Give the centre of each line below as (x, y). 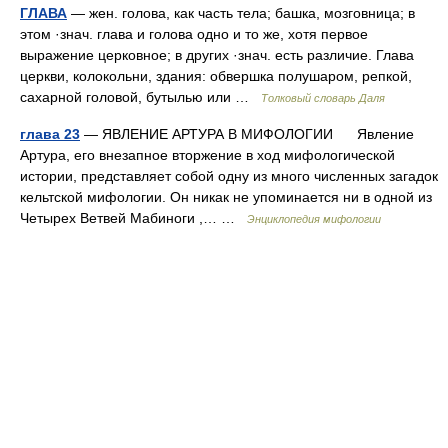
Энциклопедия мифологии (314, 219)
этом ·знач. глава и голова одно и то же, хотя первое (194, 34)
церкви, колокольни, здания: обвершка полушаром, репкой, (216, 76)
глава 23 (50, 134)
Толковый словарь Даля (323, 98)
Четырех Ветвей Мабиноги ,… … (133, 218)
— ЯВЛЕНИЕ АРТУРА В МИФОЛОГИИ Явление (247, 134)
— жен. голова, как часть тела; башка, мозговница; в (241, 13)
